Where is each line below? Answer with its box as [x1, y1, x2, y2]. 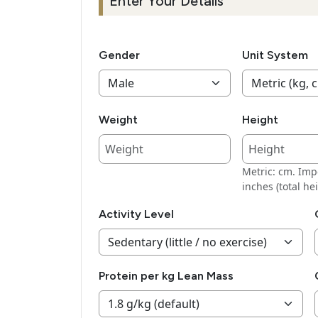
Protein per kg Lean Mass [99, 269, 234, 283]
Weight [99, 113, 138, 127]
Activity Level [99, 207, 174, 221]
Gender [99, 48, 140, 62]
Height [242, 113, 279, 127]
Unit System [242, 48, 309, 62]
